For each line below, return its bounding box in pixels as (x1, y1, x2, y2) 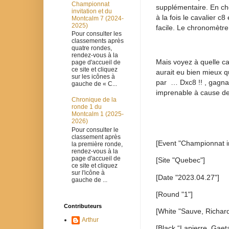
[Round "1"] (156, 190, 193, 198)
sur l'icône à (72, 169, 105, 176)
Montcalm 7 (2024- (72, 14, 124, 22)
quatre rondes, (72, 44, 112, 52)
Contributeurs (64, 202, 102, 209)
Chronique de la (72, 96, 117, 104)
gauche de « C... (72, 80, 117, 88)
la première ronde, (72, 140, 123, 148)
